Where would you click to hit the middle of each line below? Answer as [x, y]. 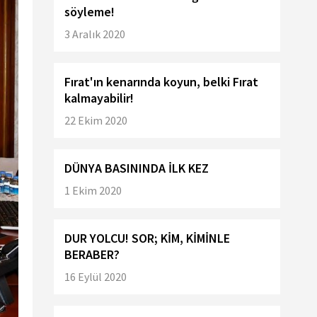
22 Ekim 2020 [96, 120]
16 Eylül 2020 [96, 277]
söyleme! [90, 12]
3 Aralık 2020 [95, 34]
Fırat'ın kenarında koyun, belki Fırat [161, 82]
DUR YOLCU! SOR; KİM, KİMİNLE [147, 238]
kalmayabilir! [99, 98]
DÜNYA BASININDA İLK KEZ [137, 168]
